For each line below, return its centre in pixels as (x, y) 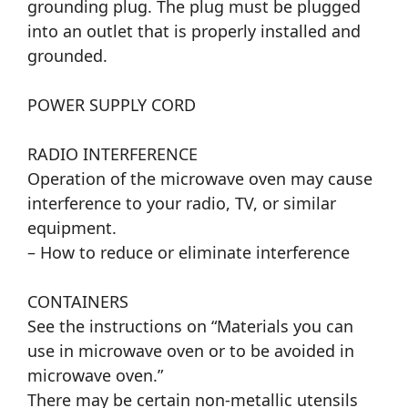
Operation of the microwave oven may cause (200, 179)
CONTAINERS (78, 302)
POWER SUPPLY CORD (112, 105)
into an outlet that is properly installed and (194, 31)
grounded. (67, 56)
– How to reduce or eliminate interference (189, 253)
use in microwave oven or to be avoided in (191, 351)
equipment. (72, 228)
